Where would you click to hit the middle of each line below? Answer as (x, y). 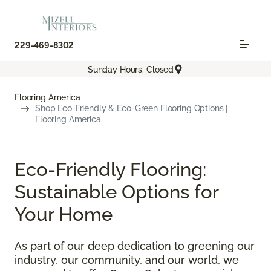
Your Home (64, 214)
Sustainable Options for (116, 192)
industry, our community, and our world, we (127, 260)
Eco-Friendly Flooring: (110, 169)
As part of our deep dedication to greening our (135, 246)
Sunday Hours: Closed (131, 69)
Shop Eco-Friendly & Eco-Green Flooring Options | (132, 109)
